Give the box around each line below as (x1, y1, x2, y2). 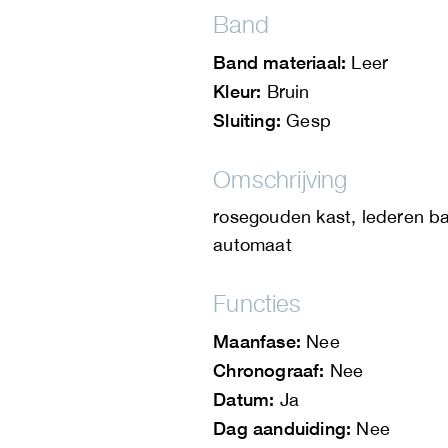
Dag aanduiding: (213, 417, 352, 440)
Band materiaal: (213, 51, 347, 74)
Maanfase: (213, 330, 301, 353)
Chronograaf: (213, 359, 325, 382)
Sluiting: (213, 109, 281, 132)
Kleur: (213, 80, 262, 103)
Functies (213, 289, 301, 318)
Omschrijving (213, 165, 348, 194)
